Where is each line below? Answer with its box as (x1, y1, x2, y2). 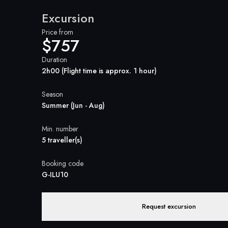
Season (42, 89, 63, 99)
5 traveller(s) (42, 135, 82, 145)
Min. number (42, 124, 78, 134)
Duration (42, 54, 67, 65)
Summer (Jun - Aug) (42, 100, 105, 110)
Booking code (42, 158, 83, 168)
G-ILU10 (42, 169, 68, 180)
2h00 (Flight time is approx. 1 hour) (42, 66, 157, 76)
